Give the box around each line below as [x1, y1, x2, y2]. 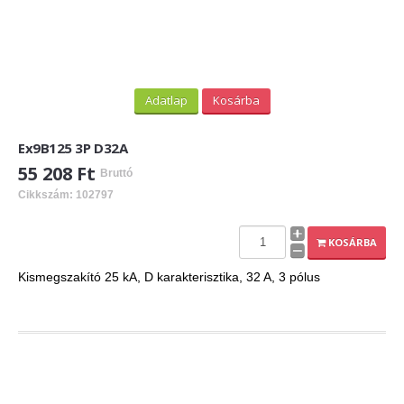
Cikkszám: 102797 [18, 188, 114, 202]
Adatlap [144, 92, 188, 109]
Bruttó [100, 167, 133, 180]
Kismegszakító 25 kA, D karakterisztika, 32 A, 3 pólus [18, 270, 320, 285]
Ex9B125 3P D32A [18, 138, 128, 157]
